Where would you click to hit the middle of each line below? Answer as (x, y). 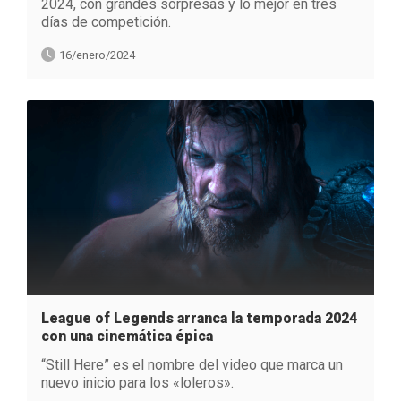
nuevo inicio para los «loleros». (137, 382)
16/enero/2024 (97, 55)
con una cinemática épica (127, 336)
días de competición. (106, 21)
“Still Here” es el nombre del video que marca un (192, 364)
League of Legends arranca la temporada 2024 (199, 318)
